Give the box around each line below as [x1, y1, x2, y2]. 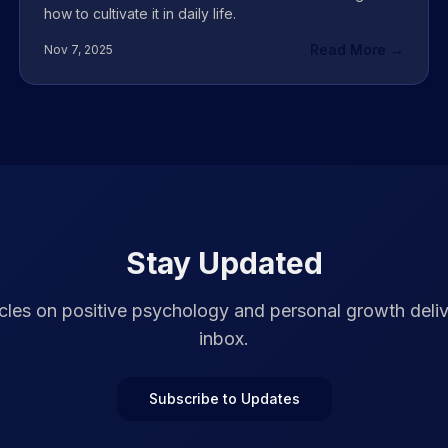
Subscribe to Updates [148, 390, 300, 407]
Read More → [310, 41, 405, 58]
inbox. [199, 328, 249, 349]
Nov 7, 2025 [43, 42, 113, 57]
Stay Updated [125, 245, 323, 281]
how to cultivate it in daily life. [43, 5, 236, 22]
